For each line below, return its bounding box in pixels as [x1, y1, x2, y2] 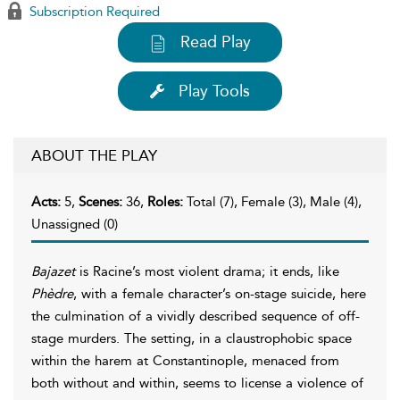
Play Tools [179, 80, 250, 101]
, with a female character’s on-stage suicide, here [73, 285, 366, 302]
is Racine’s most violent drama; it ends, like [75, 262, 339, 279]
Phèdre [31, 285, 73, 302]
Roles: [147, 193, 187, 210]
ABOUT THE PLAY [31, 146, 157, 164]
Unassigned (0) [31, 215, 118, 232]
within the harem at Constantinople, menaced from [31, 352, 339, 369]
